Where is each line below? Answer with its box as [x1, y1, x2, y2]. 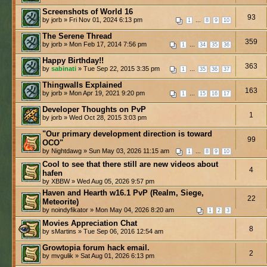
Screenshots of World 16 [42, 7, 133, 16]
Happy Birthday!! [42, 55, 104, 65]
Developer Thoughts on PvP [42, 104, 146, 114]
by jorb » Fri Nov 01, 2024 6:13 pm [42, 15, 142, 23]
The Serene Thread [42, 31, 112, 41]
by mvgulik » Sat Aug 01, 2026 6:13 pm [42, 252, 154, 259]
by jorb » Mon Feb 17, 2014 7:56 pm [42, 40, 147, 48]
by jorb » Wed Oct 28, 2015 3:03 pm [42, 113, 147, 121]
